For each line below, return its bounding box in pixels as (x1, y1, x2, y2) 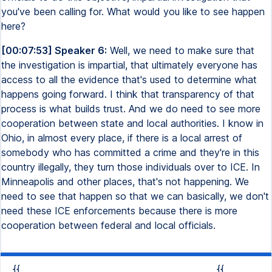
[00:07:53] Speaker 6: (1, 44, 107, 56)
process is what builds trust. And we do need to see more (1, 103, 260, 115)
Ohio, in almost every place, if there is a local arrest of (1, 132, 242, 144)
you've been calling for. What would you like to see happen (1, 5, 265, 18)
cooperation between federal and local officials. (1, 219, 216, 231)
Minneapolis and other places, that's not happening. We (1, 175, 249, 188)
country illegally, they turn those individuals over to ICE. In (1, 161, 260, 173)
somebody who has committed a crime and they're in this (1, 146, 259, 158)
